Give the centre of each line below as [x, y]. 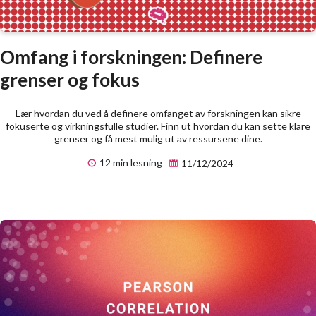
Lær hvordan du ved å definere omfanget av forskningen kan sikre [158, 114]
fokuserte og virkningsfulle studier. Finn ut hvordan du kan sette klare [158, 126]
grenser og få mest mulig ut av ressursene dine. [158, 139]
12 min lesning [129, 163]
